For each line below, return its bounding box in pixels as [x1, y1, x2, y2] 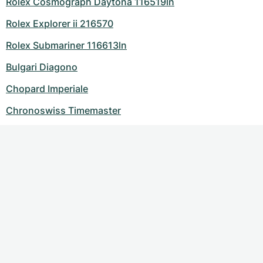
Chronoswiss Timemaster [6, 104, 121, 117]
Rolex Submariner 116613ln [6, 39, 127, 52]
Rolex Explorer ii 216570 [6, 18, 113, 30]
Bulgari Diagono [6, 61, 77, 73]
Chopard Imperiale [6, 83, 88, 95]
